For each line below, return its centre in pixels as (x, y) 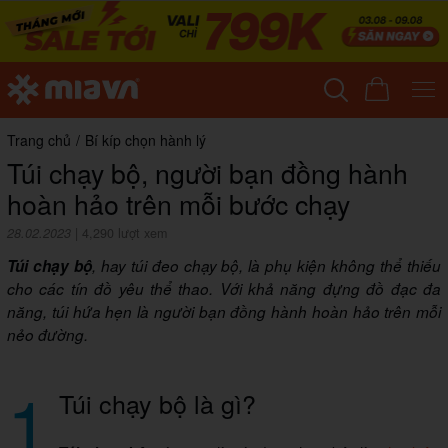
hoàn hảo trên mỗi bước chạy (178, 204)
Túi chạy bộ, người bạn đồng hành (207, 173)
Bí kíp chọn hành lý (145, 140)
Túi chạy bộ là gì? (157, 403)
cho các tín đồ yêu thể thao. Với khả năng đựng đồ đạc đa (224, 289)
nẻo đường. (47, 335)
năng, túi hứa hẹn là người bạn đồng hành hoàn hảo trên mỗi (224, 312)
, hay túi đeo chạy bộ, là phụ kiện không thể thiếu (266, 266)
